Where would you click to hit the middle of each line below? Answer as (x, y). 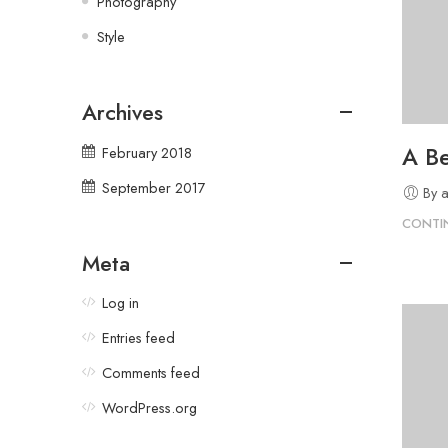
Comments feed (151, 373)
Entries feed (138, 338)
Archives (122, 112)
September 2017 (154, 187)
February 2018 (147, 152)
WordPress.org (149, 408)
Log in (120, 303)
